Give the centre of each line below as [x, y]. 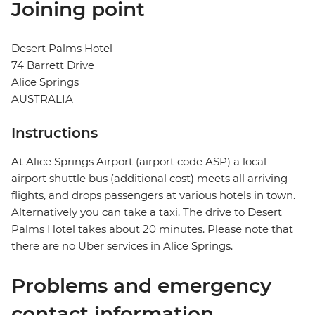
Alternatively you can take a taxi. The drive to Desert [147, 212]
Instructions [54, 133]
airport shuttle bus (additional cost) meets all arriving [149, 179]
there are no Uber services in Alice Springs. [122, 246]
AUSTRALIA [42, 99]
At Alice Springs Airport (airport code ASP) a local [139, 162]
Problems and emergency [141, 286]
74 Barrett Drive [53, 65]
